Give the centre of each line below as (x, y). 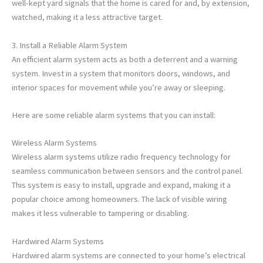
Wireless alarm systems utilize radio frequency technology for (121, 157)
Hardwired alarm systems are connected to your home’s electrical (129, 255)
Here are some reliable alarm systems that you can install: (114, 115)
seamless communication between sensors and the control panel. (127, 171)
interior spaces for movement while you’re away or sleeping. (119, 87)
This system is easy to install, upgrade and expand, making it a (121, 185)
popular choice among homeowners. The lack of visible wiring (119, 199)
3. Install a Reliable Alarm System (70, 45)
